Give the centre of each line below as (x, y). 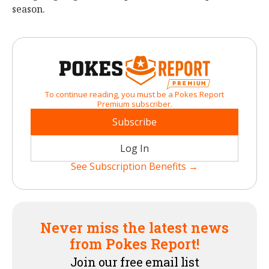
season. (29, 9)
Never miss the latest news (134, 227)
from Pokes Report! (134, 243)
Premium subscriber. (134, 104)
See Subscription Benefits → (134, 166)
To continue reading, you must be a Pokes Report (134, 94)
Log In (134, 148)
